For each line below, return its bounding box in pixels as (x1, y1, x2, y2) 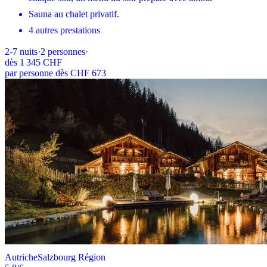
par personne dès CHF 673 (5, 68, 106, 79)
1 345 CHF (20, 57, 62, 68)
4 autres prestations (29, 25, 100, 36)
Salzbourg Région (38, 252, 105, 263)
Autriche (5, 252, 38, 263)
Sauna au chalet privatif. (29, 9, 119, 20)
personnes (48, 46, 85, 57)
